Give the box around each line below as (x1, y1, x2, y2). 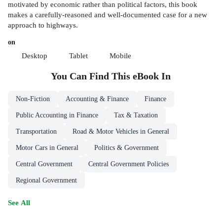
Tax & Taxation (114, 111, 158, 119)
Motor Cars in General (16, 144, 78, 152)
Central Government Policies (88, 160, 169, 168)
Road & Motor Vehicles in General (73, 128, 169, 136)
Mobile (110, 51, 131, 60)
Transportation (16, 128, 57, 136)
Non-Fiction (16, 95, 50, 103)
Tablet (69, 51, 88, 60)
